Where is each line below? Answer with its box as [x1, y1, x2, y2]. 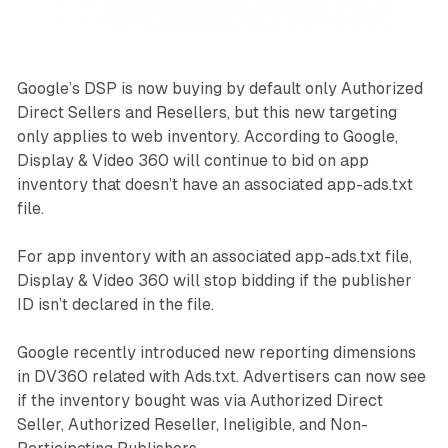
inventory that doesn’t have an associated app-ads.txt [16, 174, 413, 194]
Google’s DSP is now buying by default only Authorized [16, 78, 423, 98]
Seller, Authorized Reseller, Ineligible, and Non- [16, 414, 368, 434]
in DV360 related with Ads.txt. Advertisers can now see [16, 366, 426, 386]
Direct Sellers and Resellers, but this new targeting [16, 102, 397, 122]
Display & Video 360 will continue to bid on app [16, 150, 369, 170]
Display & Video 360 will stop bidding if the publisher [16, 270, 412, 290]
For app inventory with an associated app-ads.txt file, [16, 246, 412, 266]
